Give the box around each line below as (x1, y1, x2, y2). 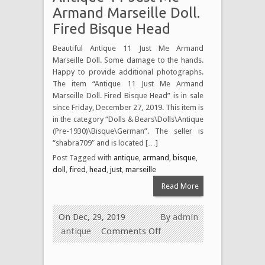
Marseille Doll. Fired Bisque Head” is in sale (53, 91, 203, 100)
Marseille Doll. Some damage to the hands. (53, 55, 203, 64)
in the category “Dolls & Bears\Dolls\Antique (53, 114, 203, 124)
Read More (161, 181, 199, 190)
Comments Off (101, 225, 161, 237)
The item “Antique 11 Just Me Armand (53, 79, 203, 88)
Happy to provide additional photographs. (53, 67, 203, 76)
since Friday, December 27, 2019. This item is (53, 102, 203, 112)
